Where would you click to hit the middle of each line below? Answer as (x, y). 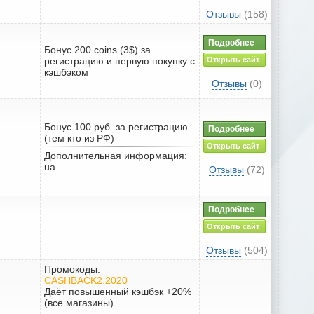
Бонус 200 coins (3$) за (97, 49)
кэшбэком (66, 72)
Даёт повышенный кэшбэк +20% (118, 291)
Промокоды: (72, 269)
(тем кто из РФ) (79, 138)
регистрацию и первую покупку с (120, 61)
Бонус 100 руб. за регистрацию (116, 127)
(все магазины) (79, 302)
